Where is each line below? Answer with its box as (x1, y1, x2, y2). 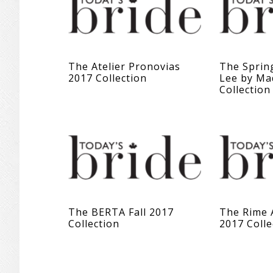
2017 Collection (68, 71, 147, 85)
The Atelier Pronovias (68, 59, 180, 73)
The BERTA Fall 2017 (68, 205, 174, 219)
